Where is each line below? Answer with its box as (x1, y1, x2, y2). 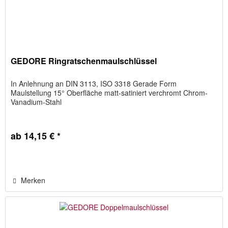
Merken (21, 175, 46, 186)
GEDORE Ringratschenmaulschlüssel (11, 55, 157, 67)
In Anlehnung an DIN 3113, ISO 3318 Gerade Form (11, 78, 177, 89)
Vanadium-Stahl (11, 97, 62, 107)
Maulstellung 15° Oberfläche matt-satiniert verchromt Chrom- (11, 88, 208, 98)
